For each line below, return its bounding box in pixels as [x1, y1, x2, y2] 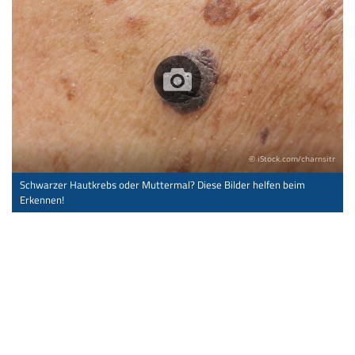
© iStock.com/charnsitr [249, 152, 335, 164]
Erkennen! [20, 191, 64, 208]
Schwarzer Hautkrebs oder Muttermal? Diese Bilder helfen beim [20, 176, 305, 193]
